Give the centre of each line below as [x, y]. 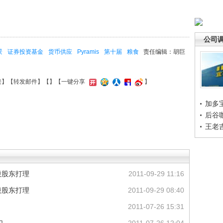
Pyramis [88, 52]
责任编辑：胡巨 [164, 52]
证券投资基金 [25, 52]
